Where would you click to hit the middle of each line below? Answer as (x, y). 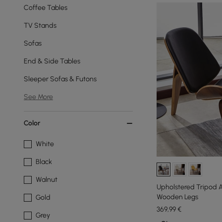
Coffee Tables (46, 8)
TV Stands (40, 26)
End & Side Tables (52, 61)
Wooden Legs (177, 197)
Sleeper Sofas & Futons (60, 79)
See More (38, 97)
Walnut (47, 180)
